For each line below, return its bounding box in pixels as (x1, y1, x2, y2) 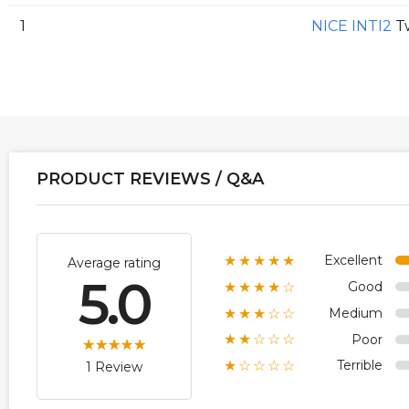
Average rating (68, 255, 161, 272)
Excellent (324, 252, 383, 269)
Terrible (337, 357, 383, 374)
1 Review (86, 359, 142, 376)
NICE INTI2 (311, 17, 392, 36)
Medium (329, 304, 383, 321)
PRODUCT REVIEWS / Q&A (37, 169, 264, 190)
